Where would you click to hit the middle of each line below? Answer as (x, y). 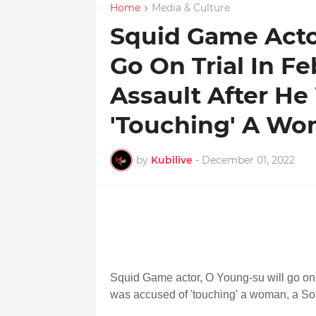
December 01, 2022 (248, 160)
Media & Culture (190, 8)
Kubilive (171, 160)
